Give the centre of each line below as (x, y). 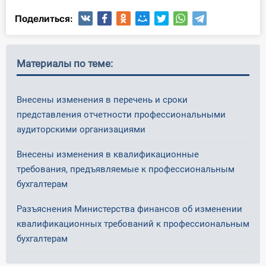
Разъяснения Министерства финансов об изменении (129, 209)
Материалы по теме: (65, 63)
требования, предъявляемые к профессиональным (126, 169)
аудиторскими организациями (81, 129)
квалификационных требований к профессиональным (133, 224)
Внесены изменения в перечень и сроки (102, 99)
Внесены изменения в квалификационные (108, 154)
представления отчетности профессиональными (121, 114)
